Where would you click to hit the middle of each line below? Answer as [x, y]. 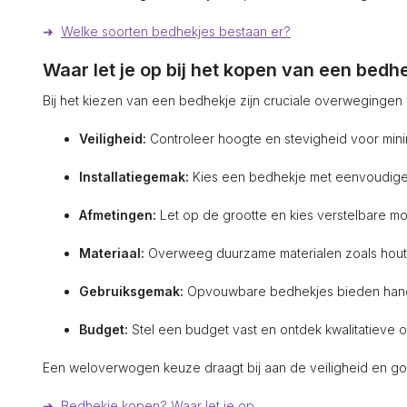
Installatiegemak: [134, 177]
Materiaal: [112, 253]
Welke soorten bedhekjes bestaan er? [176, 31]
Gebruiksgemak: [131, 291]
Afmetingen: [118, 215]
